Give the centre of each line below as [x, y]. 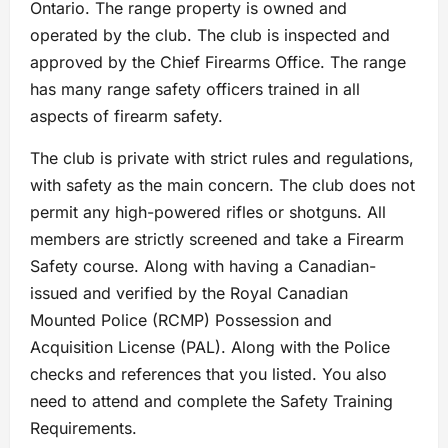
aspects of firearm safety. [126, 116]
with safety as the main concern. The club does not [222, 185]
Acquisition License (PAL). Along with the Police [210, 347]
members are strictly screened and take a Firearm [217, 239]
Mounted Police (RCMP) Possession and [181, 320]
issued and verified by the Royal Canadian [189, 293]
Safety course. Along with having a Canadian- [203, 266]
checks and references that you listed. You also [208, 374]
